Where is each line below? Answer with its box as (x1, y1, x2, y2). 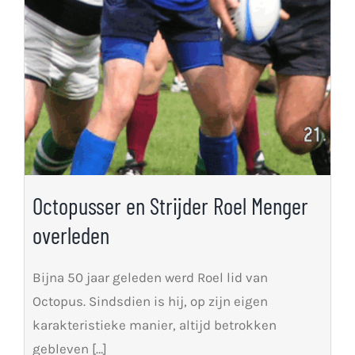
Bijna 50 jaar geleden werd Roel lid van (32, 269, 268, 285)
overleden (32, 220, 109, 249)
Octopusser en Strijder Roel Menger (32, 191, 308, 219)
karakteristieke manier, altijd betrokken (32, 316, 277, 333)
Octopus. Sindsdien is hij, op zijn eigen (32, 292, 268, 309)
